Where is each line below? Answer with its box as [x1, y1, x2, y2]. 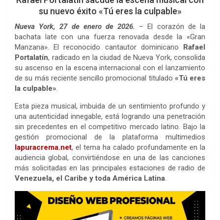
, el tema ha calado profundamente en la [72, 142, 205, 152]
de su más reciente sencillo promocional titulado [15, 73, 175, 82]
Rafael [183, 42, 205, 52]
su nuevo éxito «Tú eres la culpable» [38, 5, 182, 16]
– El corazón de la [139, 22, 206, 31]
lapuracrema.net [15, 142, 72, 152]
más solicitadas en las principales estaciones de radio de [15, 163, 205, 172]
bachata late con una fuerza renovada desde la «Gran [15, 32, 205, 41]
